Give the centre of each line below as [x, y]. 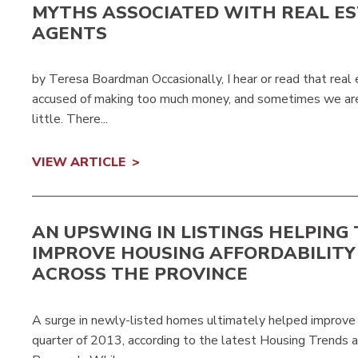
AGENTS [70, 33]
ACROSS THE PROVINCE [140, 274]
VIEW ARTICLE [79, 163]
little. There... [70, 119]
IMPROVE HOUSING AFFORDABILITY [194, 254]
